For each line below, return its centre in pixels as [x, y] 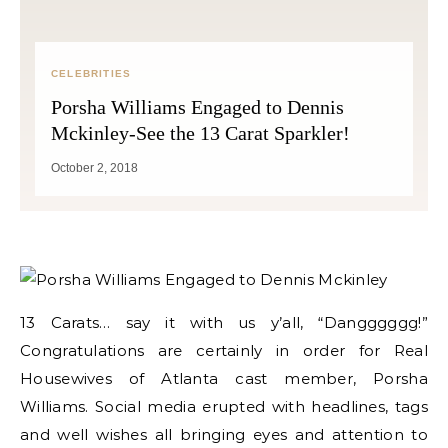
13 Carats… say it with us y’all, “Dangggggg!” [224, 322]
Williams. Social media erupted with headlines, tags [224, 406]
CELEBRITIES [91, 73]
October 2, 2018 [94, 168]
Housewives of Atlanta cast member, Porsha [224, 378]
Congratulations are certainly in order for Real [224, 350]
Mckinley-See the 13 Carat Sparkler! [200, 133]
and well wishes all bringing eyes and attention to [224, 434]
